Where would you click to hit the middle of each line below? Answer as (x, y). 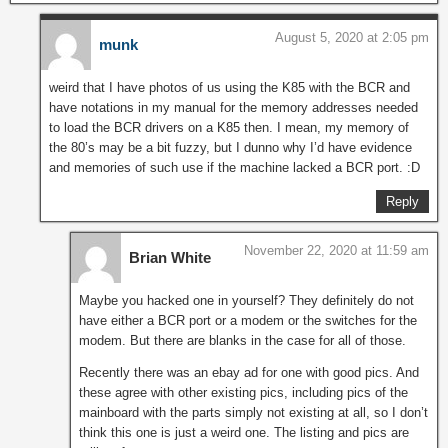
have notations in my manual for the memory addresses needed (233, 108)
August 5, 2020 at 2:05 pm (352, 38)
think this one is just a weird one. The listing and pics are (244, 433)
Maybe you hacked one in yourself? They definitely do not (246, 301)
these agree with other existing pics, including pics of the (243, 393)
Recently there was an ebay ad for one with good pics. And (249, 373)
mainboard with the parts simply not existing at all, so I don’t (253, 413)
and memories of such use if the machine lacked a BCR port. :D (234, 168)
